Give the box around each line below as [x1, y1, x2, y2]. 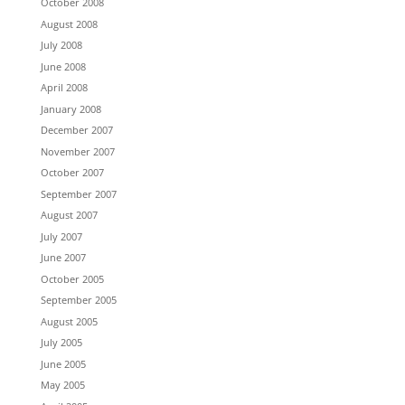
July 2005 [40, 335, 82, 349]
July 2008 [40, 38, 82, 52]
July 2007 [40, 229, 82, 243]
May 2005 [40, 378, 85, 391]
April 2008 [40, 80, 88, 94]
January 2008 [40, 101, 101, 116]
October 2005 [40, 271, 104, 286]
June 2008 [40, 59, 86, 73]
